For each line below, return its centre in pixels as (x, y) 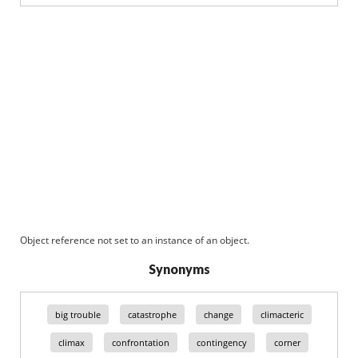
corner (287, 342)
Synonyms (179, 269)
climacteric (282, 314)
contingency (221, 342)
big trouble (78, 314)
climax (71, 342)
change (218, 314)
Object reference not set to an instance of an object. (135, 240)
